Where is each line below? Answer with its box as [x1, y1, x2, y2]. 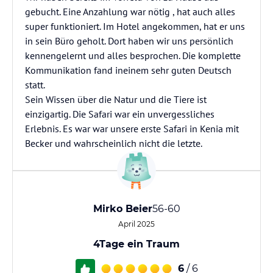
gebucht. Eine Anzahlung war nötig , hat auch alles [25, 5, 235, 18]
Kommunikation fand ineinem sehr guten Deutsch [25, 64, 232, 76]
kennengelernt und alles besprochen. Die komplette [25, 49, 241, 62]
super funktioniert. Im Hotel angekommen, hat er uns [25, 20, 245, 32]
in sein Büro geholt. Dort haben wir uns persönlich [25, 35, 233, 47]
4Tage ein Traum [93, 238, 180, 250]
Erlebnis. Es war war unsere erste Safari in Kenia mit [25, 122, 239, 135]
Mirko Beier [93, 203, 152, 214]
